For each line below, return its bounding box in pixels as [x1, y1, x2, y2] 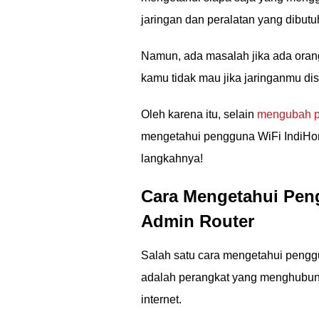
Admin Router [141, 211, 254, 231]
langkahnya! [141, 152, 203, 164]
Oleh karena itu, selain [141, 108, 257, 120]
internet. [141, 293, 182, 305]
